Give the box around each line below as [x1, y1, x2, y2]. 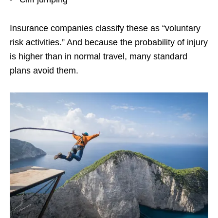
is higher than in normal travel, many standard [10, 51, 187, 61]
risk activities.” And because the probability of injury [10, 37, 208, 47]
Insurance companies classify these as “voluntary [10, 23, 200, 33]
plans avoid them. [10, 65, 78, 75]
